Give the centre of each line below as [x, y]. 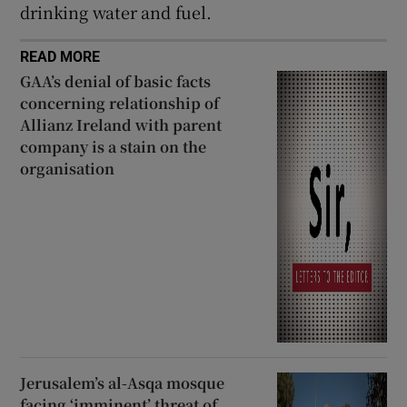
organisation [68, 169]
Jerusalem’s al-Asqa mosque [123, 382]
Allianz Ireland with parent [121, 125]
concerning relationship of [120, 104]
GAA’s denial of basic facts [116, 82]
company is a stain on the [114, 147]
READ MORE [60, 57]
